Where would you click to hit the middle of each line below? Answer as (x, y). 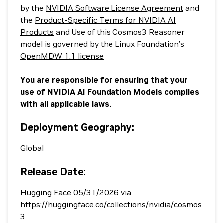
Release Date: (53, 172)
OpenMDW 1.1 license (62, 56)
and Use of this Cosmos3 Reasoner (119, 32)
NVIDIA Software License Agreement (114, 8)
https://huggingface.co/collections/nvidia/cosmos (111, 204)
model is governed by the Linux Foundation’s (102, 44)
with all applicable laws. (66, 104)
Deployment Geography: (77, 127)
